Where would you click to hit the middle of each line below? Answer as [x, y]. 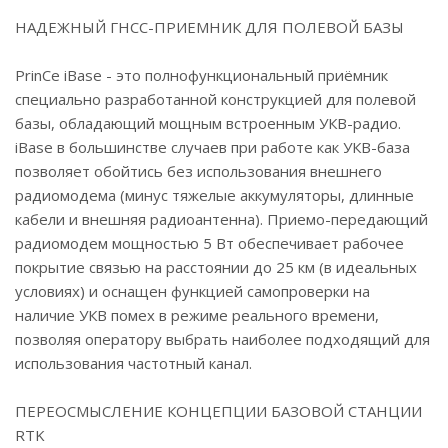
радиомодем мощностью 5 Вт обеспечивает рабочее [209, 243]
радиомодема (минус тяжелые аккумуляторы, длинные [214, 195]
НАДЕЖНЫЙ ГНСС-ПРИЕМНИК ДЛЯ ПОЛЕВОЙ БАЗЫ [209, 27]
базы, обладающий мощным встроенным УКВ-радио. [208, 123]
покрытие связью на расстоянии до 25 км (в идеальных [216, 267]
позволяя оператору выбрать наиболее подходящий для [222, 339]
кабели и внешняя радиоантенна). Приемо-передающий [221, 219]
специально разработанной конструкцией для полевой [215, 99]
